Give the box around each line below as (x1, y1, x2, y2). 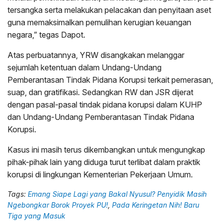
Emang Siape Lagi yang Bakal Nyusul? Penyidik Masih (28, 190, 207, 199)
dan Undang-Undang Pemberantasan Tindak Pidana (7, 112, 194, 122)
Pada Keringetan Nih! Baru (112, 201, 199, 210)
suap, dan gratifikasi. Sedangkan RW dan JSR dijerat (7, 87, 193, 98)
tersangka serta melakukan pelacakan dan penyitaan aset (7, 5, 211, 15)
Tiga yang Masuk (7, 212, 65, 221)
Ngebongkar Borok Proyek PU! (7, 201, 108, 210)
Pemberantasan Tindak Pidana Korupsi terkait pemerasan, (7, 75, 213, 85)
